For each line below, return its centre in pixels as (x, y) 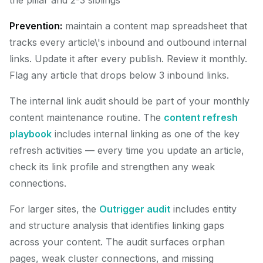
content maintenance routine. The (87, 117)
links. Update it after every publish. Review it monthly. (128, 59)
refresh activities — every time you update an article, (127, 150)
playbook (31, 134)
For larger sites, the (54, 209)
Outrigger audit (135, 209)
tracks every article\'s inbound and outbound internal (128, 42)
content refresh (201, 117)
